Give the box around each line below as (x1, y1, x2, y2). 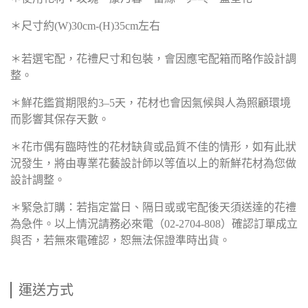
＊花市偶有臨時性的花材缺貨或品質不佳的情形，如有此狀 (10, 141, 296, 153)
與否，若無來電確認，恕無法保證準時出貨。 (10, 234, 230, 247)
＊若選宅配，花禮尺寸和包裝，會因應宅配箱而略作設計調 (10, 53, 296, 65)
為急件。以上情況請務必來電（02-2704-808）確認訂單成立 (10, 218, 298, 230)
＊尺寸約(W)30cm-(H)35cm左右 (10, 20, 160, 32)
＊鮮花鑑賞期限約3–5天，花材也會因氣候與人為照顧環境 (10, 97, 291, 109)
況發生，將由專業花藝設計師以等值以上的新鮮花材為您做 (10, 157, 296, 170)
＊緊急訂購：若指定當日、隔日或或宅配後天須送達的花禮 (10, 201, 296, 214)
